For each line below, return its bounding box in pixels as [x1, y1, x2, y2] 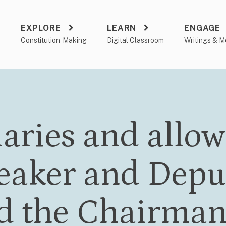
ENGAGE [184, 23, 220, 33]
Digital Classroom [107, 36, 164, 44]
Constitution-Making [21, 36, 87, 44]
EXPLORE [21, 23, 61, 33]
